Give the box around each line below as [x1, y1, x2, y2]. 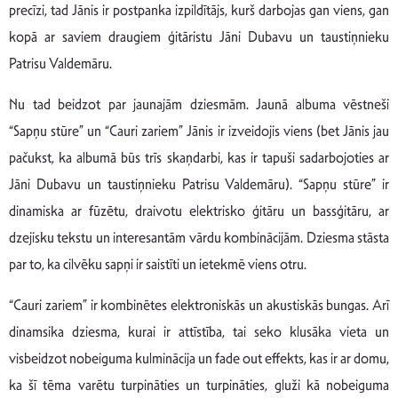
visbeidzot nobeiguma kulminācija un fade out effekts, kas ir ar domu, [9, 349, 389, 369]
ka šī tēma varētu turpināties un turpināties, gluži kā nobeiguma [9, 376, 389, 395]
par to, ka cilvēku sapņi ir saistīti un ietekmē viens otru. [9, 255, 306, 275]
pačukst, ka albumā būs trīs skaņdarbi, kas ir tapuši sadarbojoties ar [9, 148, 389, 168]
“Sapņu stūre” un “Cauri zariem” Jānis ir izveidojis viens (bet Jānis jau [9, 122, 389, 141]
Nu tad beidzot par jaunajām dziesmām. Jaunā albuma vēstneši [9, 95, 389, 115]
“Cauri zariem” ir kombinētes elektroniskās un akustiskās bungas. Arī [9, 296, 389, 315]
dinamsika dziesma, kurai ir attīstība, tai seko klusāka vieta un [9, 322, 389, 342]
